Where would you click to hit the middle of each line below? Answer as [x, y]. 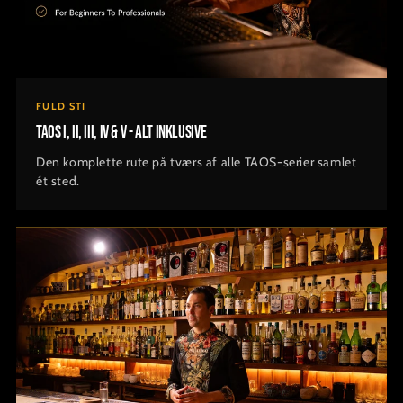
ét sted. [58, 181]
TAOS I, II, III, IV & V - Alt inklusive [121, 133]
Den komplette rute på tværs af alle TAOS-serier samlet [197, 162]
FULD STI [61, 107]
